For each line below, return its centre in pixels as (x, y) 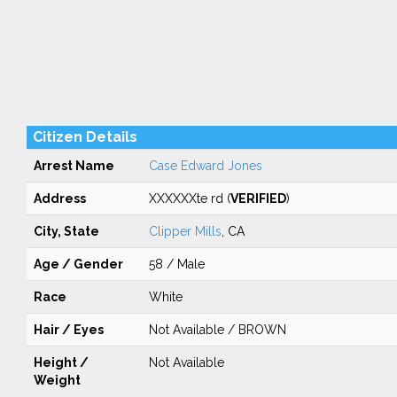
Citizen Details (85, 137)
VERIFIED (258, 198)
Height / (61, 362)
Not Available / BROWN (217, 330)
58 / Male (176, 264)
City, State (66, 231)
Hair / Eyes (68, 330)
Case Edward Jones (205, 166)
